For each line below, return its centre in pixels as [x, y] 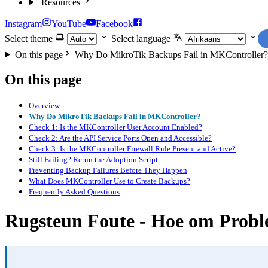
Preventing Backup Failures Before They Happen [108, 171]
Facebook [114, 23]
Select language [141, 39]
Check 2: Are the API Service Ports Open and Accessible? [120, 138]
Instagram [23, 23]
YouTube [69, 23]
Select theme [29, 39]
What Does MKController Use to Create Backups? [109, 182]
